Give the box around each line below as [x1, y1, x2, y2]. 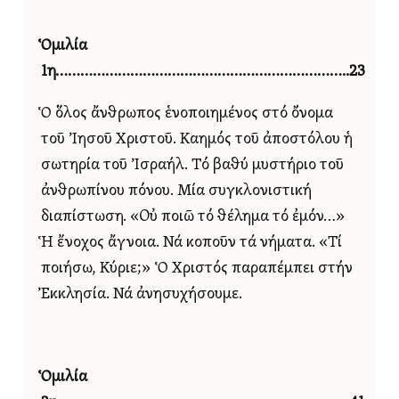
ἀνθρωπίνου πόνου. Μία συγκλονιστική [41, 183, 312, 199]
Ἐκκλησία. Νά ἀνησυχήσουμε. [41, 286, 242, 302]
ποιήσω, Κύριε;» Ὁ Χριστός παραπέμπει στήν [41, 260, 353, 276]
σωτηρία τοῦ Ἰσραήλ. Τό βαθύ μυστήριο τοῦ [41, 157, 344, 173]
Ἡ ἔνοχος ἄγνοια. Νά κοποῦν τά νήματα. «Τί [41, 234, 342, 250]
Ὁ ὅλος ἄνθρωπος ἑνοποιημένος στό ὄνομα [41, 105, 333, 121]
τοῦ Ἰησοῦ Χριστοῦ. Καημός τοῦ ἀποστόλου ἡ [41, 131, 353, 147]
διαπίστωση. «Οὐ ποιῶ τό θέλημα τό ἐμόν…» [41, 208, 345, 224]
